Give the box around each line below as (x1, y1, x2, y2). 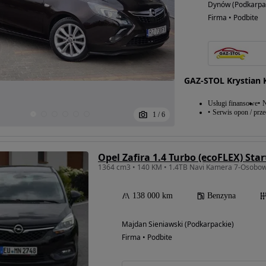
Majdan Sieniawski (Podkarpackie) (122, 219, 234, 229)
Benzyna (207, 191, 236, 200)
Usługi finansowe (207, 99, 258, 107)
